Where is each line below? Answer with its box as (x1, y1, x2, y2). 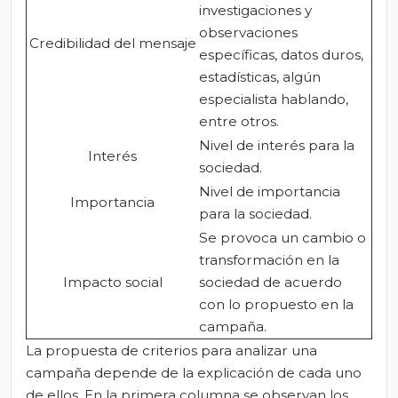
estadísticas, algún (199, 68, 321, 85)
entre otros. (199, 112, 279, 130)
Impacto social (62, 273, 163, 291)
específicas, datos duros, (199, 45, 363, 63)
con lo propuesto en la (199, 295, 354, 313)
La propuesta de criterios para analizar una (26, 341, 317, 359)
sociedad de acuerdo (199, 273, 342, 291)
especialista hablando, (199, 90, 348, 107)
